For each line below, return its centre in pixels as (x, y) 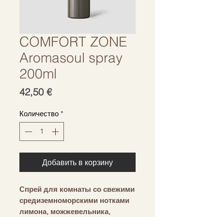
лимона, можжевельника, (65, 211)
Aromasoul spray (71, 58)
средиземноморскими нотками (74, 200)
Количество (39, 114)
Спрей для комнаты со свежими (77, 189)
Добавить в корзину (77, 162)
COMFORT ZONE (73, 42)
